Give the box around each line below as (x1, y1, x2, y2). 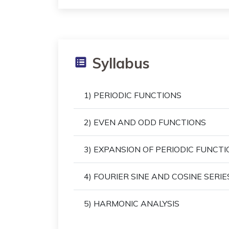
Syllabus (88, 54, 150, 72)
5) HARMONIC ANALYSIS (84, 198, 179, 209)
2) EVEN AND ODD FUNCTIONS (84, 117, 206, 127)
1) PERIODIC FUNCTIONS (84, 89, 181, 100)
